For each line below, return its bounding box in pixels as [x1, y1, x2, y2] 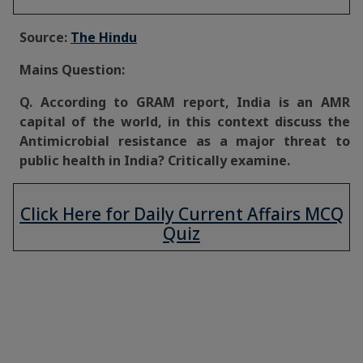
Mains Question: [19, 61, 125, 79]
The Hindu [70, 28, 137, 46]
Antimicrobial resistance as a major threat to [19, 132, 350, 150]
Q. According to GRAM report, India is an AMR [19, 93, 350, 111]
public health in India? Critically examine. [19, 152, 290, 169]
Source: [19, 28, 70, 46]
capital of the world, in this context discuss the [19, 113, 350, 130]
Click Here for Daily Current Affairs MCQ [19, 203, 344, 225]
